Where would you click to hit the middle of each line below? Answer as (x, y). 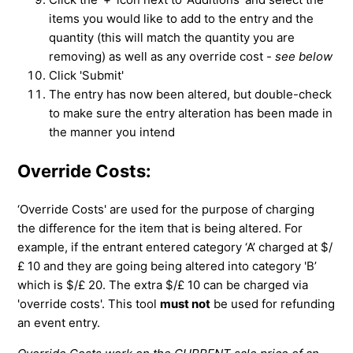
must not (186, 303)
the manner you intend (112, 132)
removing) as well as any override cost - (162, 57)
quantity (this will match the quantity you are (172, 38)
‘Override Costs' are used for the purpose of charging (166, 209)
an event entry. (59, 322)
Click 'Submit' (87, 76)
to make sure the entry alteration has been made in (191, 113)
